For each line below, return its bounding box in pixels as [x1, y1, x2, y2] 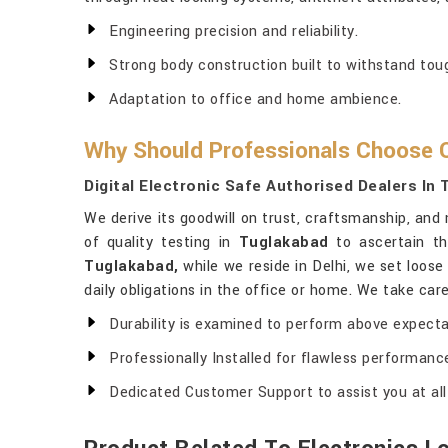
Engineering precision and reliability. [109, 21, 358, 42]
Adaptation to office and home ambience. [109, 89, 402, 110]
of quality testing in [84, 232, 239, 253]
